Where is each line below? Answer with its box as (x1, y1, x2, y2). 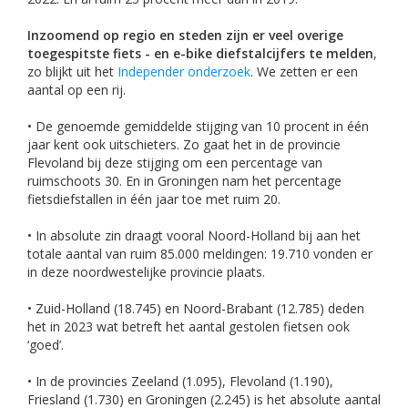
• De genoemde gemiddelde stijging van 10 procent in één (27, 117, 369, 135)
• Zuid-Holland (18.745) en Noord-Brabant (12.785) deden (27, 299, 364, 317)
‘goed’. (27, 335, 64, 353)
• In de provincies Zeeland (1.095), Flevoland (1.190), (27, 372, 333, 390)
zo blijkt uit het (27, 62, 117, 80)
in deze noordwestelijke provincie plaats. (27, 262, 265, 280)
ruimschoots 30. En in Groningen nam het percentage (27, 171, 342, 189)
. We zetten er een (250, 62, 358, 80)
